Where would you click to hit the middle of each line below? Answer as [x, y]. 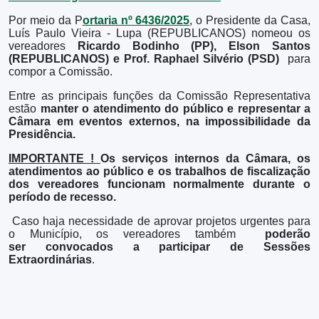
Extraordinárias [50, 260]
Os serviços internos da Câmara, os [205, 158]
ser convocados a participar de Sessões [159, 247]
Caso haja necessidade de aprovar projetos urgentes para [159, 221]
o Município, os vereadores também [137, 234]
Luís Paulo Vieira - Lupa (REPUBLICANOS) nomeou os [159, 33]
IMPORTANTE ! [54, 158]
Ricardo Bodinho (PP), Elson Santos [194, 46]
